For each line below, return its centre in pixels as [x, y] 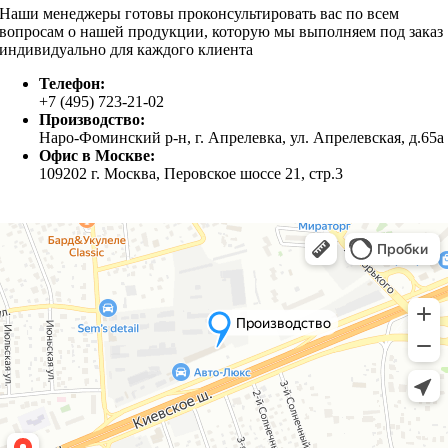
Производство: [92, 119]
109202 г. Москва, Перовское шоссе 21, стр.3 [191, 173]
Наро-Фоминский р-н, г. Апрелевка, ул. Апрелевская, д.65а [242, 137]
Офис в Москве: [97, 155]
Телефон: [72, 83]
